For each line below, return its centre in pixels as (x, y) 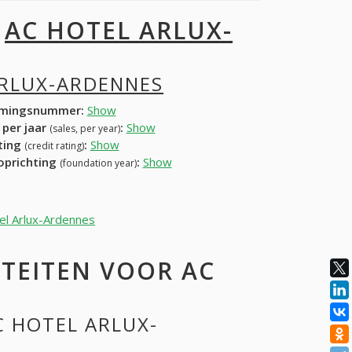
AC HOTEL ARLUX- (119, 31)
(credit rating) (54, 145)
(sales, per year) (84, 128)
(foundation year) (98, 163)
